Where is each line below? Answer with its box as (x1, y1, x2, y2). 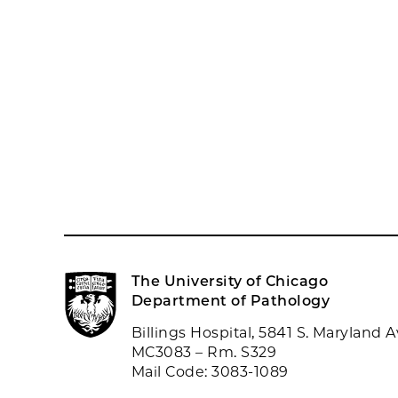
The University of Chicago (131, 273, 328, 290)
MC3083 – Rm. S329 (131, 344, 277, 361)
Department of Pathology (131, 292, 330, 309)
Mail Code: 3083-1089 (131, 363, 289, 380)
